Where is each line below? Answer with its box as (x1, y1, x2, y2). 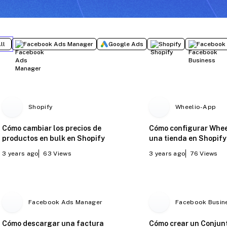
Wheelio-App (175, 103, 216, 110)
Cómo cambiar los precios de (2, 124, 102, 132)
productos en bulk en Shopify (2, 134, 105, 142)
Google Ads (108, 40, 144, 48)
